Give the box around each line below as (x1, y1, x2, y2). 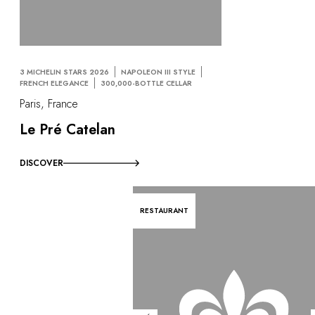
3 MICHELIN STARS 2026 (20, 66, 109, 77)
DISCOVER (20, 157, 63, 170)
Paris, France (20, 96, 78, 112)
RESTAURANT (140, 205, 189, 217)
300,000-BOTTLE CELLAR (101, 77, 192, 89)
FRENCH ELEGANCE (20, 77, 89, 89)
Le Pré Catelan (20, 120, 115, 141)
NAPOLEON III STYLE (121, 66, 195, 77)
